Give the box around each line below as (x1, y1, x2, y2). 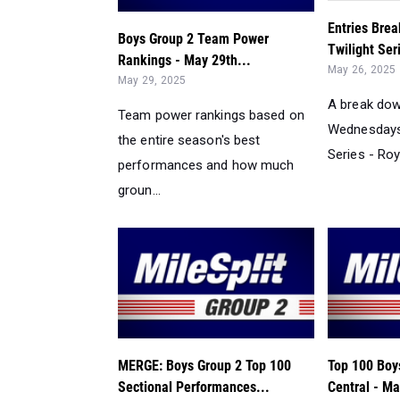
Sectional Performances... (118, 378, 270, 396)
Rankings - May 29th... (118, 51, 251, 69)
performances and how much (118, 156, 295, 173)
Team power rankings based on (118, 106, 304, 123)
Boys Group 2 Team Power (118, 29, 269, 47)
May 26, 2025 (328, 63, 396, 77)
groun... (118, 181, 161, 198)
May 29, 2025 (118, 73, 187, 87)
